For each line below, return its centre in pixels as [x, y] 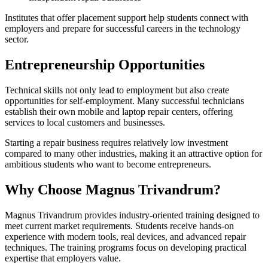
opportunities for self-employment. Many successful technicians [124, 101]
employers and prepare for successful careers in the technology [123, 29]
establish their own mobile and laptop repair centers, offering [119, 112]
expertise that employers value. [63, 258]
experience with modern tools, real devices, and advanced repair [125, 236]
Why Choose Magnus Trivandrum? [113, 190]
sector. [17, 39]
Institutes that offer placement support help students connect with [127, 18]
